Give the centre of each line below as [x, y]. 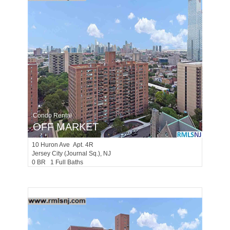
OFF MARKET [66, 127]
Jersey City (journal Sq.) [66, 154]
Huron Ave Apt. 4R [67, 145]
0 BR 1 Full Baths [60, 162]
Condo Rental [52, 116]
